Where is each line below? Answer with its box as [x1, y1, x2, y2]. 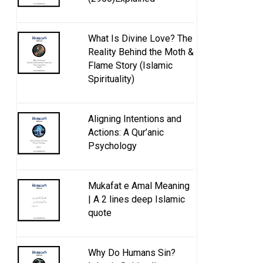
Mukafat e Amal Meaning [88, 180, 190, 192]
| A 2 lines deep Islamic [88, 194, 185, 205]
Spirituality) [88, 73, 134, 85]
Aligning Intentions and [88, 113, 181, 124]
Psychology [88, 140, 137, 151]
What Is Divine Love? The [88, 32, 193, 44]
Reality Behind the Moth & [88, 46, 194, 58]
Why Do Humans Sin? [88, 247, 176, 259]
